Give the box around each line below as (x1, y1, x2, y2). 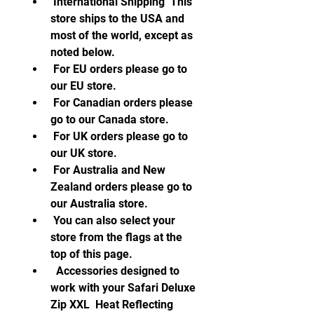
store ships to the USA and (50, 12, 184, 25)
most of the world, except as (50, 29, 193, 42)
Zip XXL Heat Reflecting (50, 298, 173, 311)
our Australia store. (50, 197, 148, 210)
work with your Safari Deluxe (50, 281, 196, 294)
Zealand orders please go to (50, 180, 192, 193)
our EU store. (50, 79, 116, 93)
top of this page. (50, 247, 132, 261)
